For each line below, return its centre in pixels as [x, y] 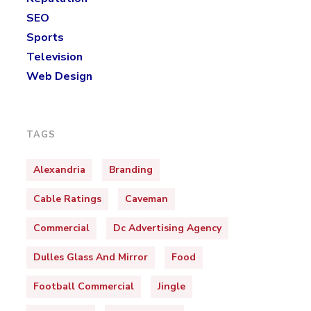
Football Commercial [83, 286]
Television [54, 57]
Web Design [59, 76]
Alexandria [59, 170]
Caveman [146, 199]
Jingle [171, 286]
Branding [131, 170]
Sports [45, 37]
